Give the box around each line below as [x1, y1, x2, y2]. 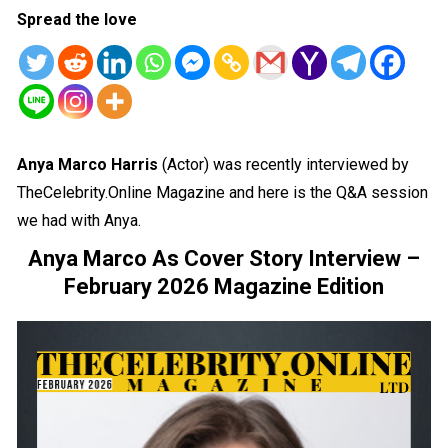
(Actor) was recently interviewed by [158, 155, 410, 175]
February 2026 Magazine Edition [63, 274, 384, 300]
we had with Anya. [17, 211, 142, 231]
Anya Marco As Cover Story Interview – [27, 246, 420, 272]
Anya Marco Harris [17, 155, 159, 175]
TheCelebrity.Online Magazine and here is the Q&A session [17, 183, 429, 203]
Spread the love [17, 10, 138, 30]
